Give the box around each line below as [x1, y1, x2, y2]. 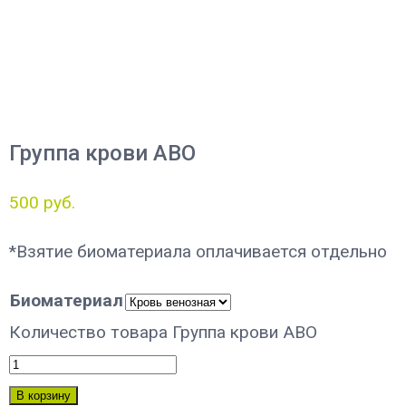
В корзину [16, 388, 71, 402]
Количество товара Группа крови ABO [9, 321, 317, 343]
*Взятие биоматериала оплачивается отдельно [9, 240, 387, 262]
